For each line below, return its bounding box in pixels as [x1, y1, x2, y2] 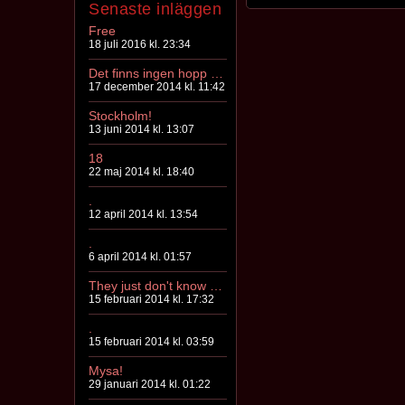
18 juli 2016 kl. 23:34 [89, 38, 191, 52]
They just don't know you [210, 278, 222, 294]
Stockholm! [89, 108, 152, 124]
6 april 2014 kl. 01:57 [89, 250, 192, 264]
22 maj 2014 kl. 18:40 [89, 165, 194, 179]
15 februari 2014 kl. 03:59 [89, 335, 214, 349]
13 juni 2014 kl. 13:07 [89, 123, 194, 137]
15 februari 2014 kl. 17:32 [89, 293, 214, 306]
